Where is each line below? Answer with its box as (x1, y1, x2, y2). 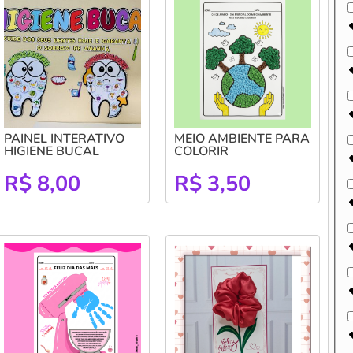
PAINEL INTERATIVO (3, 129, 124, 147)
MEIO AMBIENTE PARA (173, 129, 310, 147)
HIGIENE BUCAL (3, 142, 99, 160)
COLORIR (173, 142, 229, 160)
